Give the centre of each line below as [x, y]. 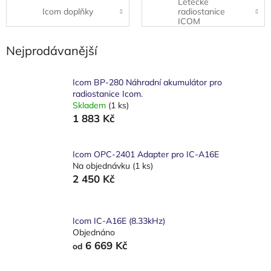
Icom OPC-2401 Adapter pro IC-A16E [146, 155]
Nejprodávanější [52, 51]
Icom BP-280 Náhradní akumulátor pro [147, 82]
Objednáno [94, 233]
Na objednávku [103, 166]
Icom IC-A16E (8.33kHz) [119, 221]
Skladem [90, 105]
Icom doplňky [68, 11]
